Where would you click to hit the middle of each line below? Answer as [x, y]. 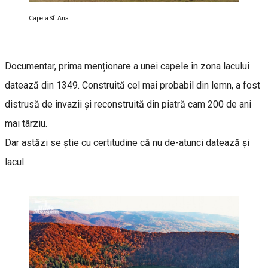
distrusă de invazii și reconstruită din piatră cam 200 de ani [128, 104]
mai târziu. [26, 123]
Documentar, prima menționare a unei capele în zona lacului [127, 66]
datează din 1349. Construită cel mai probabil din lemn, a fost [133, 85]
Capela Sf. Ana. [50, 18]
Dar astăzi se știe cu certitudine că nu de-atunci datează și [127, 142]
